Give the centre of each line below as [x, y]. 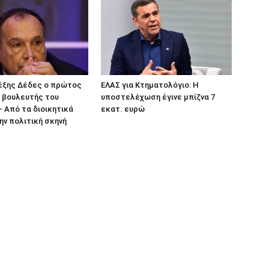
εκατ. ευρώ [123, 109]
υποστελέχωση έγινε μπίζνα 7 [158, 97]
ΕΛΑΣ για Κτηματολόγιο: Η [150, 85]
